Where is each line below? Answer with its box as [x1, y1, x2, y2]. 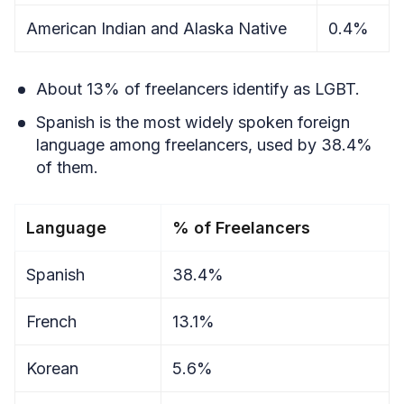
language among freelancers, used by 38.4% [36, 135, 372, 154]
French [26, 312, 77, 331]
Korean [26, 359, 78, 378]
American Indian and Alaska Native [26, 19, 287, 38]
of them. [36, 158, 98, 177]
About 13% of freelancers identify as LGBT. [36, 79, 360, 98]
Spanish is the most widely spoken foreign [36, 113, 350, 132]
